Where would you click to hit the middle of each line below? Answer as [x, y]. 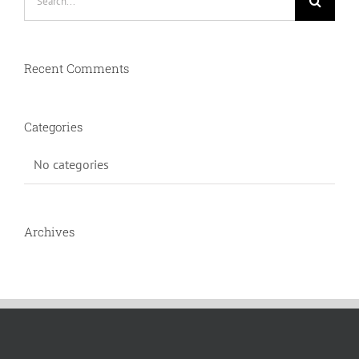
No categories [71, 165]
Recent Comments [77, 69]
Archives [49, 232]
